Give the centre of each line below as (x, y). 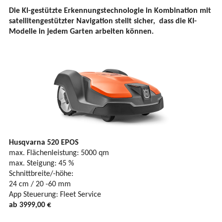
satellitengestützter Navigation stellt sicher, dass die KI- (103, 22)
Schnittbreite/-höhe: (41, 174)
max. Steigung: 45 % (41, 164)
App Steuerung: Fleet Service (55, 195)
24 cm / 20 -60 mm (40, 185)
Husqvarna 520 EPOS (44, 143)
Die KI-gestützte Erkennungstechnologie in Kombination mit (110, 11)
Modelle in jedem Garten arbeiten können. (81, 32)
